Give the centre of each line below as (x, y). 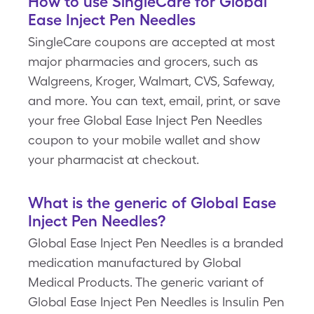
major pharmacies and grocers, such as (143, 61)
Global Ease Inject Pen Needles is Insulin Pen (156, 302)
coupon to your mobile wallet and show (144, 140)
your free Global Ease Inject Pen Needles (145, 120)
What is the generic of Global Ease (152, 203)
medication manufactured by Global (135, 262)
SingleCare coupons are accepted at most (151, 42)
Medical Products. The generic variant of (146, 282)
